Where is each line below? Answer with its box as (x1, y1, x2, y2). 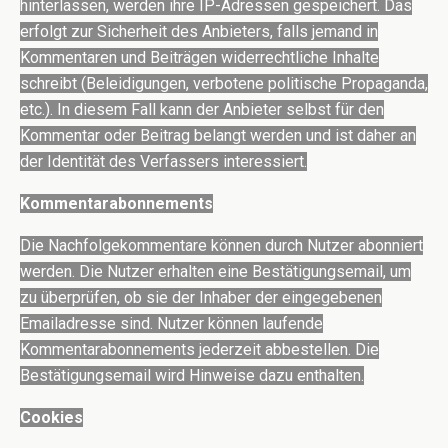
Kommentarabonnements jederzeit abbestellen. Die (20, 340, 379, 360)
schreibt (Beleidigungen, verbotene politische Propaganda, (20, 74, 428, 94)
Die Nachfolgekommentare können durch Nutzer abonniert (20, 236, 423, 256)
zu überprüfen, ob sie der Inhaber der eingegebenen (20, 288, 382, 308)
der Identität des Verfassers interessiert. (20, 152, 307, 172)
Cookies (20, 408, 83, 428)
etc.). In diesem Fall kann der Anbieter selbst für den (20, 100, 384, 120)
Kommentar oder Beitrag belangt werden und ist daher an (20, 126, 416, 146)
